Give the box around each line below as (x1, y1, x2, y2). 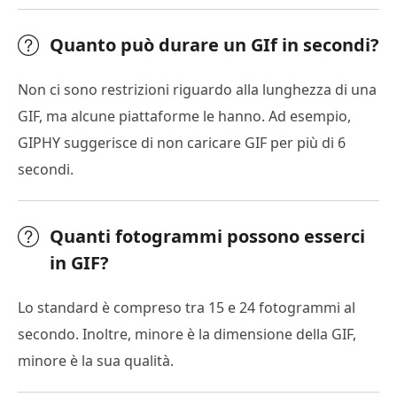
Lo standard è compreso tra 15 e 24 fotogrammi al (18, 297, 355, 317)
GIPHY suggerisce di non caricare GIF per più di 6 (18, 132, 346, 152)
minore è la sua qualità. (18, 350, 174, 370)
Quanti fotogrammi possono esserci (50, 223, 365, 248)
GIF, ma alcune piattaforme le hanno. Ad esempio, (18, 105, 351, 126)
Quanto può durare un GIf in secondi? (50, 32, 379, 57)
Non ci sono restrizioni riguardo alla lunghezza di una (18, 79, 377, 99)
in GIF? (50, 250, 109, 275)
